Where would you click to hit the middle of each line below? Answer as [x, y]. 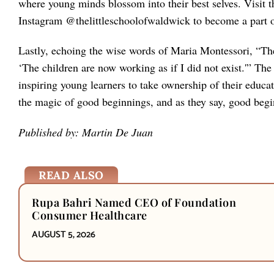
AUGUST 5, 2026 [64, 234]
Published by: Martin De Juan [86, 132]
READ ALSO [71, 175]
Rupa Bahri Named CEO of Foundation [134, 202]
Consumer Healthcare [90, 215]
